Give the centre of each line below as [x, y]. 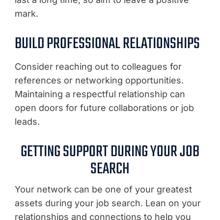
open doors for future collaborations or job [104, 108]
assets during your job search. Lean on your [108, 203]
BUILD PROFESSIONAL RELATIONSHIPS [107, 44]
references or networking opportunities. [99, 80]
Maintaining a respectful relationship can [100, 94]
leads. [27, 122]
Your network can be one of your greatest [103, 189]
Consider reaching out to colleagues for [98, 67]
